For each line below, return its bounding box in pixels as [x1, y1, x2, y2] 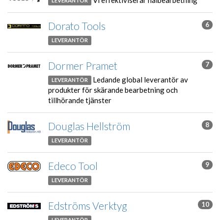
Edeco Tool [48, 160, 98, 172]
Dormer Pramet [48, 59, 117, 72]
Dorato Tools [48, 20, 106, 32]
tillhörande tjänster [48, 95, 111, 105]
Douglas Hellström [48, 120, 130, 133]
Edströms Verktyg [48, 199, 127, 212]
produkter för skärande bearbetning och [48, 85, 178, 94]
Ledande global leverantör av [92, 75, 188, 84]
